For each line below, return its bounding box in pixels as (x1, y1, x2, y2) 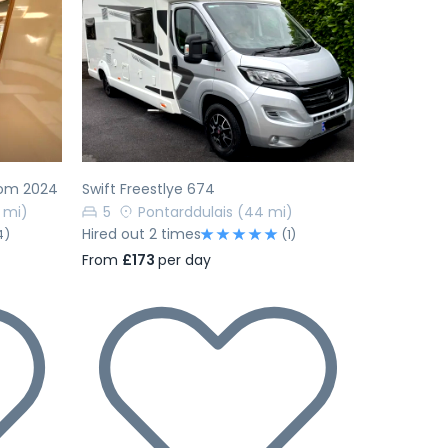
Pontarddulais (138, 201, 234, 222)
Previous (111, 59, 174, 81)
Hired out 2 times (82, 223, 202, 244)
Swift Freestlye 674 (82, 178, 216, 199)
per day (158, 249, 212, 270)
